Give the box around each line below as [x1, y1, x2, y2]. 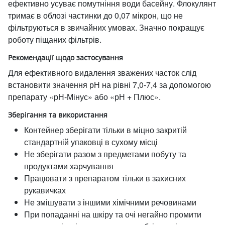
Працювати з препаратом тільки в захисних [24, 172, 186, 184]
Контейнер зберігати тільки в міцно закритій [24, 124, 187, 136]
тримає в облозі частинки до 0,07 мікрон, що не [8, 10, 183, 21]
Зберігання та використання [8, 110, 107, 120]
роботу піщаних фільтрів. [8, 34, 101, 45]
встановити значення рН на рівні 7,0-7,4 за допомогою [8, 79, 211, 90]
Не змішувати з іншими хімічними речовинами [24, 196, 196, 208]
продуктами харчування [24, 160, 114, 172]
